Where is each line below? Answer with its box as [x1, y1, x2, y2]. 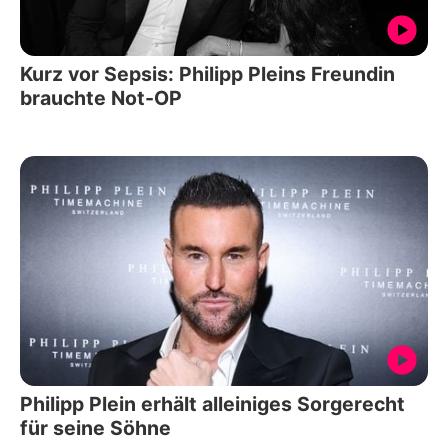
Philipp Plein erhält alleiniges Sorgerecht [20, 391, 405, 416]
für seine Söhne [20, 415, 171, 440]
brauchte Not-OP [20, 86, 182, 111]
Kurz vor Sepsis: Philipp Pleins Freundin [20, 62, 395, 87]
